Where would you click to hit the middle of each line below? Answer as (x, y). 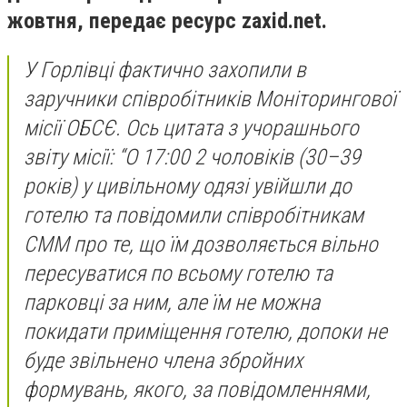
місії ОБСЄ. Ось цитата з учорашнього (191, 128)
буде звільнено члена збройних (163, 360)
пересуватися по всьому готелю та (178, 273)
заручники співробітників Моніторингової (210, 99)
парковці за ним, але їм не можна (172, 302)
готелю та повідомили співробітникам (194, 215)
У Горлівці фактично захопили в (165, 69)
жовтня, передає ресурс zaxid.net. (167, 21)
